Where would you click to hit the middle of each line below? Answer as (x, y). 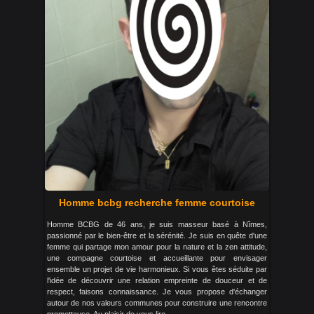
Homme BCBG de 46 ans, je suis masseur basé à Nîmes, (157, 224)
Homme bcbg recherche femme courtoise (157, 203)
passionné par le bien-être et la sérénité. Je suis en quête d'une (157, 235)
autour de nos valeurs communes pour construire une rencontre (157, 303)
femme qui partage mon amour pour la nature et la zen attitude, (157, 247)
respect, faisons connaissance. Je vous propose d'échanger (157, 292)
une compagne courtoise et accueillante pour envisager (157, 258)
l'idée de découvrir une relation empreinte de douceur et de (157, 280)
